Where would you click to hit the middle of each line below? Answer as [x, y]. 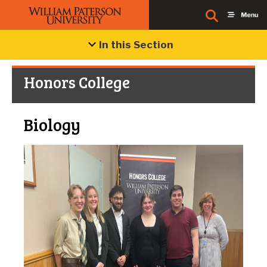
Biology [52, 125]
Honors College [77, 82]
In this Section [136, 45]
